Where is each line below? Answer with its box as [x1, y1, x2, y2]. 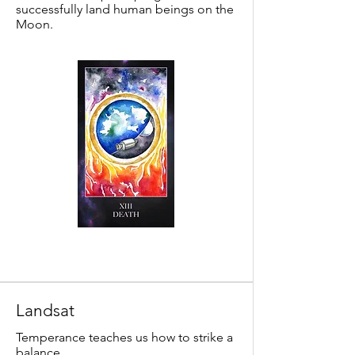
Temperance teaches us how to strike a [16, 330, 233, 345]
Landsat [16, 300, 74, 320]
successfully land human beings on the [16, 2, 234, 17]
